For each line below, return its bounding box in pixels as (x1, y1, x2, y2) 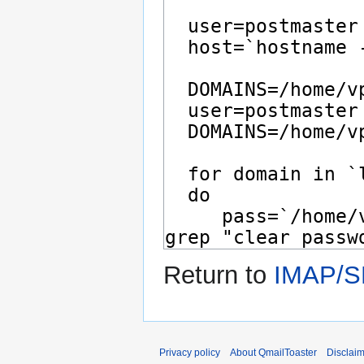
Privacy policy (159, 347, 220, 359)
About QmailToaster (230, 347, 317, 359)
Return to (163, 261, 274, 290)
